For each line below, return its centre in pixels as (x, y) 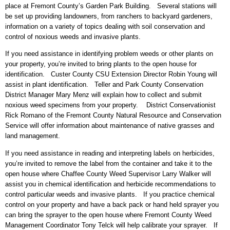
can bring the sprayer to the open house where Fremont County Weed (108, 215)
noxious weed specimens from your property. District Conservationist (110, 105)
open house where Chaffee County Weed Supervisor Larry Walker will (108, 174)
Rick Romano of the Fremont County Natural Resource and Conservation (113, 116)
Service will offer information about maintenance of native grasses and (110, 126)
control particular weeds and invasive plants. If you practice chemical (110, 194)
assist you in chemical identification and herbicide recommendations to (110, 184)
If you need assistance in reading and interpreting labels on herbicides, (110, 153)
